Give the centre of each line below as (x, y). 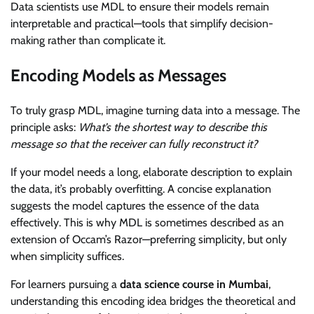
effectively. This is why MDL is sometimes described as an (147, 223)
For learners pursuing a (65, 285)
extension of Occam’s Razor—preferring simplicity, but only (149, 240)
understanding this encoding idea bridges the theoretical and (153, 301)
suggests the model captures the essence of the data (135, 206)
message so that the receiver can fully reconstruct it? (134, 144)
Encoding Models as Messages (118, 76)
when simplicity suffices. (67, 257)
